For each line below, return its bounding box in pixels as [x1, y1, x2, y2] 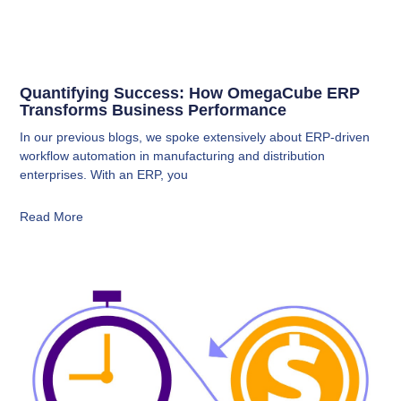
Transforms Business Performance [20, 101, 287, 120]
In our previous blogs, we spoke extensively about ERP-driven [20, 130, 371, 145]
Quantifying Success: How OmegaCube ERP [20, 84, 361, 103]
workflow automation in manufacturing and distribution [20, 149, 326, 164]
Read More [20, 209, 84, 225]
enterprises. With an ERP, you [20, 167, 189, 183]
